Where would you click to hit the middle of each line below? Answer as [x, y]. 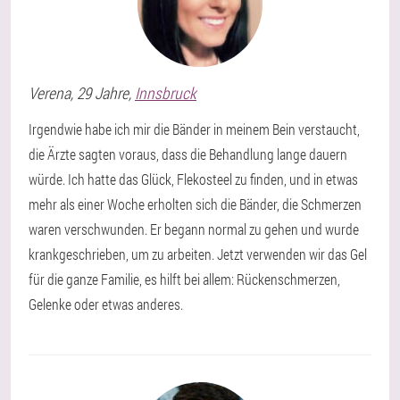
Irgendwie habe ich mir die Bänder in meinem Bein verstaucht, [194, 129]
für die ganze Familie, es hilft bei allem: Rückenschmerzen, [184, 279]
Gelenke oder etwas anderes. [106, 304]
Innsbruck [166, 93]
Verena [50, 93]
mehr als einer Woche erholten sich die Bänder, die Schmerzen [195, 204]
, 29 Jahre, [103, 93]
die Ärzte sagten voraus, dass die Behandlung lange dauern [188, 154]
